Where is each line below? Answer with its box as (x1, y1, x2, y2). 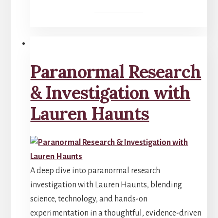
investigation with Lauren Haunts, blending (30, 180, 182, 189)
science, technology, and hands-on (30, 194, 148, 203)
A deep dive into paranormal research (30, 166, 161, 175)
